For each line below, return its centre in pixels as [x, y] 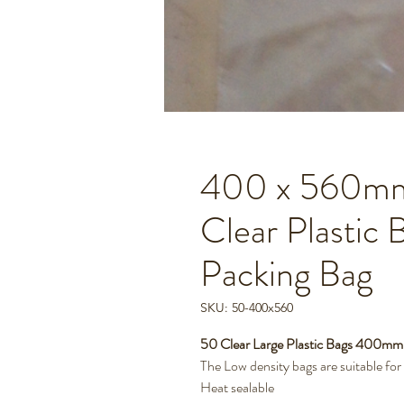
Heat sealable [237, 388]
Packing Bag [286, 274]
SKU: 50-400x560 [247, 308]
